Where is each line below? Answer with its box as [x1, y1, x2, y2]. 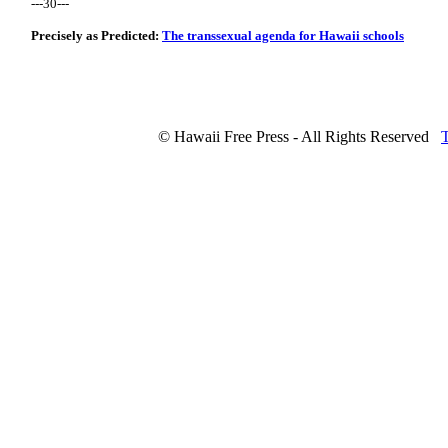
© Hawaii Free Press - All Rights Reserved [158, 128, 429, 145]
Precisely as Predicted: [31, 28, 162, 43]
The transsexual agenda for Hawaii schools [162, 28, 404, 43]
